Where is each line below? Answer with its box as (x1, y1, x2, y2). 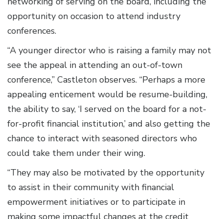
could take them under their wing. (7, 147, 145, 159)
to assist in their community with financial (7, 181, 174, 194)
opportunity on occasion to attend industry (7, 10, 180, 22)
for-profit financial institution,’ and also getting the (7, 118, 210, 130)
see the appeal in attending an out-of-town (7, 59, 182, 71)
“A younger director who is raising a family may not (7, 44, 211, 57)
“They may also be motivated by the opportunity (7, 167, 204, 179)
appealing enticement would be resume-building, (7, 88, 207, 101)
